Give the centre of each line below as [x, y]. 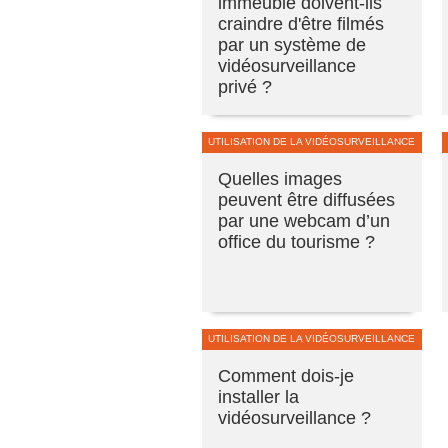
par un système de [292, 44]
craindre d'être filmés [301, 23]
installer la [258, 396]
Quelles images [280, 178]
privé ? [245, 86]
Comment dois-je [286, 375]
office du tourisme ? [296, 241]
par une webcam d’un [304, 220]
